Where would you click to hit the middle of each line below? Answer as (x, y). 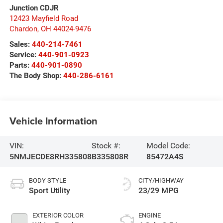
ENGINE (150, 215)
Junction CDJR (34, 8)
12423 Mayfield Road (44, 18)
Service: (24, 55)
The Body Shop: (36, 75)
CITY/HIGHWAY (161, 180)
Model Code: (168, 145)
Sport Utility (49, 190)
